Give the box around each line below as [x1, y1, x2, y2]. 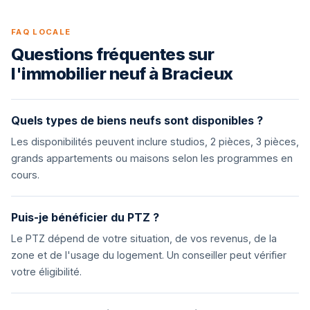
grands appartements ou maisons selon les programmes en [11, 152, 293, 164]
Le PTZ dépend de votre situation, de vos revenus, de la [11, 232, 277, 244]
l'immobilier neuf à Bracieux [11, 64, 233, 84]
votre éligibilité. [11, 266, 82, 277]
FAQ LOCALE [11, 27, 71, 37]
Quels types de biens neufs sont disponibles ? [11, 113, 263, 127]
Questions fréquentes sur [11, 44, 215, 64]
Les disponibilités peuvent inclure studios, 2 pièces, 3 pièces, [11, 136, 299, 147]
